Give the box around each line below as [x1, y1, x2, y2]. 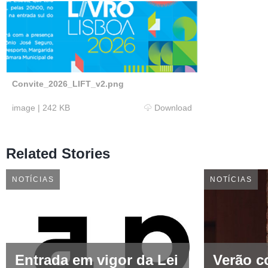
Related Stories [6, 145, 110, 162]
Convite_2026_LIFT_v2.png [12, 78, 124, 89]
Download [154, 102, 192, 112]
